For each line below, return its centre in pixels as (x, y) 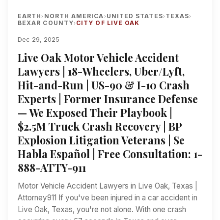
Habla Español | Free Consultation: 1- (110, 153)
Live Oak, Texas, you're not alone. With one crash (102, 209)
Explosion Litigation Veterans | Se (101, 140)
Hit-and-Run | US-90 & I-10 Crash (104, 85)
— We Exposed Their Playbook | (95, 112)
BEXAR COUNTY (46, 23)
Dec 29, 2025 (39, 39)
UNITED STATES (135, 16)
